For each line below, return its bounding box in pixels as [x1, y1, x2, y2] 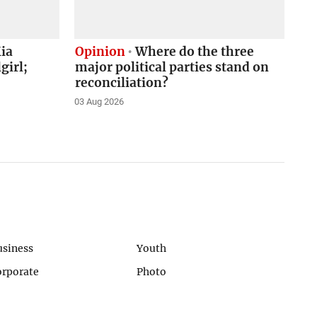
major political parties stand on [74, 59, 269, 75]
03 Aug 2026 [74, 96, 124, 107]
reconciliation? [74, 74, 168, 91]
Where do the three [132, 43, 255, 59]
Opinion [74, 43, 125, 59]
